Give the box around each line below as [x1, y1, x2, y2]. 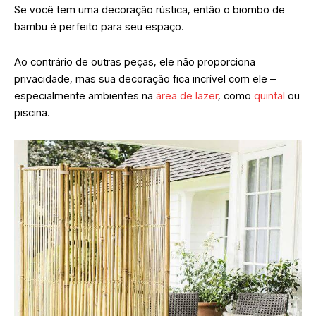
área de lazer [156, 88, 218, 102]
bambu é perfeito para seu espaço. [14, 19, 187, 33]
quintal [254, 88, 285, 102]
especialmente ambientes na [14, 88, 156, 102]
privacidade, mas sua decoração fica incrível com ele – [14, 71, 276, 85]
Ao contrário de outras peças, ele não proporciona [14, 54, 255, 68]
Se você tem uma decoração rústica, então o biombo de [14, 2, 285, 16]
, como [218, 88, 254, 102]
